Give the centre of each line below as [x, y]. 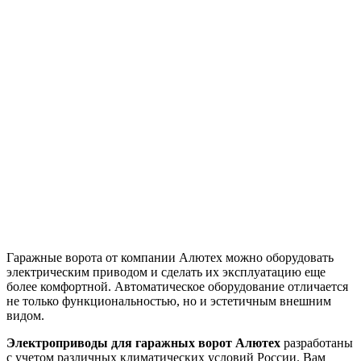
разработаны [317, 342]
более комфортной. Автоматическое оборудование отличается [177, 286]
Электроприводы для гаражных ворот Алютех [143, 342]
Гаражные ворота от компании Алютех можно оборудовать [170, 257]
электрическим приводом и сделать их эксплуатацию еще [166, 272]
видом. [25, 315]
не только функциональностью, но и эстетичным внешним [169, 301]
